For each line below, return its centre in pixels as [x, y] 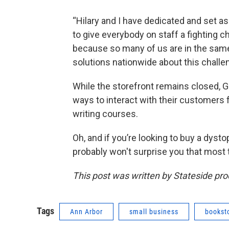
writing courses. [105, 114]
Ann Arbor [86, 212]
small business [154, 212]
